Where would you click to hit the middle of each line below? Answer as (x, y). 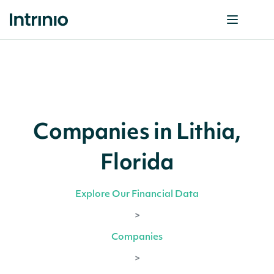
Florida (137, 164)
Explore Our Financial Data (137, 195)
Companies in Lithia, (137, 134)
